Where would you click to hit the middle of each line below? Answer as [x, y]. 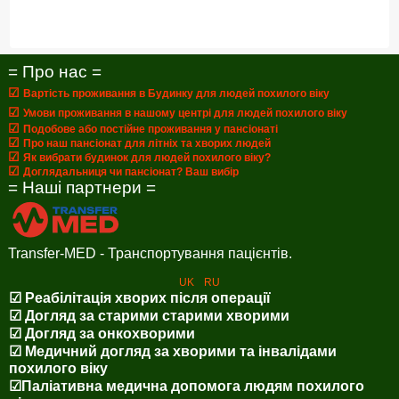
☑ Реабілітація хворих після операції [139, 298]
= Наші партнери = [81, 187]
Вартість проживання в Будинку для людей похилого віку [176, 93]
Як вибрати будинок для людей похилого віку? [147, 157]
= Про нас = [54, 71]
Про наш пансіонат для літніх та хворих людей [147, 143]
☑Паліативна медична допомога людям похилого [186, 386]
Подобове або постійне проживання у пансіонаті [150, 129]
